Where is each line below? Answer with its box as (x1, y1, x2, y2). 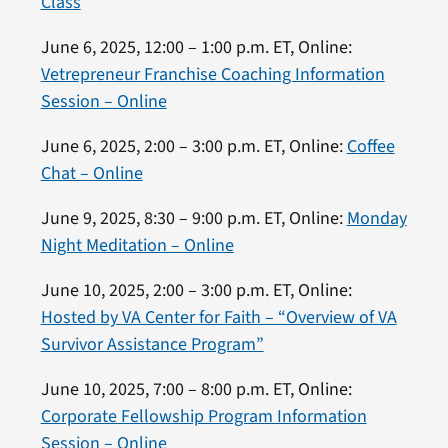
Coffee (346, 133, 395, 159)
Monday (346, 205, 407, 231)
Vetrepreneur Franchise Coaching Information (40, 61, 385, 87)
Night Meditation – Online (40, 232, 234, 258)
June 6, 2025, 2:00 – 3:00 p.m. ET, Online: (40, 133, 347, 159)
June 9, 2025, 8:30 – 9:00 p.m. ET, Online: (40, 205, 347, 231)
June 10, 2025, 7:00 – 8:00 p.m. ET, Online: (40, 376, 352, 402)
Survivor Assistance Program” (40, 331, 264, 357)
